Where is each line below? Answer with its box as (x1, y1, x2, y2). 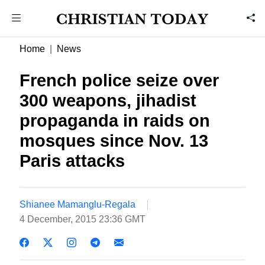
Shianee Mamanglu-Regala (20, 199, 136, 209)
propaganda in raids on (20, 111, 211, 130)
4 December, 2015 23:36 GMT (20, 214, 146, 224)
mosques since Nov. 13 (20, 131, 209, 150)
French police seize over (20, 71, 219, 90)
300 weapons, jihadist (20, 91, 197, 110)
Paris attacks (20, 151, 125, 170)
